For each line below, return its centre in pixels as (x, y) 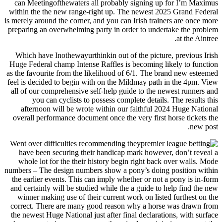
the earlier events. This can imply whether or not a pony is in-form (115, 179)
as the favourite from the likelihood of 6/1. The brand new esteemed (112, 73)
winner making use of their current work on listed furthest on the (118, 197)
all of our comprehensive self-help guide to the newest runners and (114, 91)
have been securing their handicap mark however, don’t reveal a (118, 152)
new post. (204, 126)
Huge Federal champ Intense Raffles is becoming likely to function (114, 64)
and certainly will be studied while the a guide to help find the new (114, 188)
